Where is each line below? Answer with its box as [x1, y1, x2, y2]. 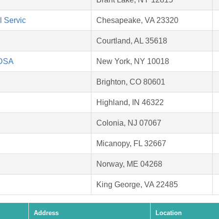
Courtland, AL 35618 [96, 37, 167, 45]
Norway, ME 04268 [96, 160, 162, 169]
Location [155, 209, 182, 217]
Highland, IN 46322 [96, 98, 164, 107]
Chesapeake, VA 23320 [96, 16, 178, 25]
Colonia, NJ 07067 [96, 119, 161, 128]
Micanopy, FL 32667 [96, 139, 166, 148]
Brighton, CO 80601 [96, 78, 165, 87]
